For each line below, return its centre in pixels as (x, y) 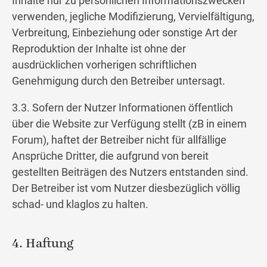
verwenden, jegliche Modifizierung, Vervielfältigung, (133, 17)
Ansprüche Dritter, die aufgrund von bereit (110, 156)
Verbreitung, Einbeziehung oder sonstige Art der (125, 33)
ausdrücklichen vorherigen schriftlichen (104, 65)
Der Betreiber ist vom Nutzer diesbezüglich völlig (126, 188)
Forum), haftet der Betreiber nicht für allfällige (119, 140)
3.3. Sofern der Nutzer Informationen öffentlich (122, 108)
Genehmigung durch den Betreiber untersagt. (119, 81)
